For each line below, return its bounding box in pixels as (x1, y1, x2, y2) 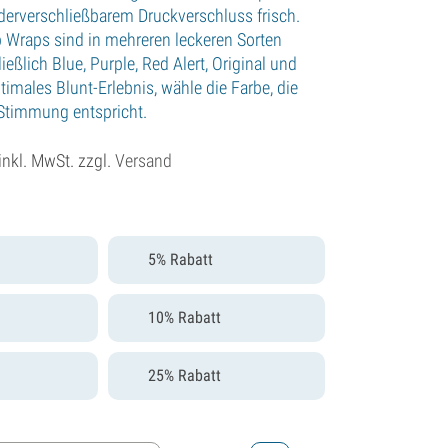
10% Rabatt (148, 307, 222, 327)
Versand (115, 149, 173, 171)
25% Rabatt (148, 365, 222, 385)
